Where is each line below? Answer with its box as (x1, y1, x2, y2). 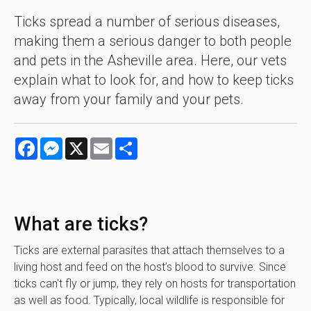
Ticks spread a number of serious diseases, (14, 13, 280, 31)
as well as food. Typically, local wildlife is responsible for (14, 293, 285, 307)
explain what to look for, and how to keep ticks (14, 72, 294, 89)
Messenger (62, 135, 117, 149)
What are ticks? (14, 212, 148, 235)
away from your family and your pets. (14, 91, 244, 108)
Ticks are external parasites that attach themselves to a (14, 243, 285, 257)
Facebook (37, 135, 88, 149)
